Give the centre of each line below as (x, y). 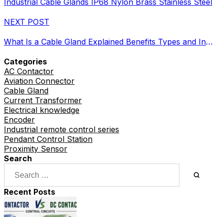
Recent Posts (30, 192)
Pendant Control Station (48, 139)
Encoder (19, 120)
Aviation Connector (39, 81)
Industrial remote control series (62, 130)
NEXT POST (27, 22)
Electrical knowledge (42, 110)
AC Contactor (29, 71)
